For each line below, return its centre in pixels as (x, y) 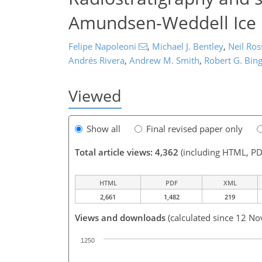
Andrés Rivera (96, 60)
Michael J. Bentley (187, 46)
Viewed (95, 96)
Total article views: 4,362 (127, 152)
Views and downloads (120, 218)
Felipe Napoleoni (102, 46)
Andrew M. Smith (164, 60)
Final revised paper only (194, 129)
